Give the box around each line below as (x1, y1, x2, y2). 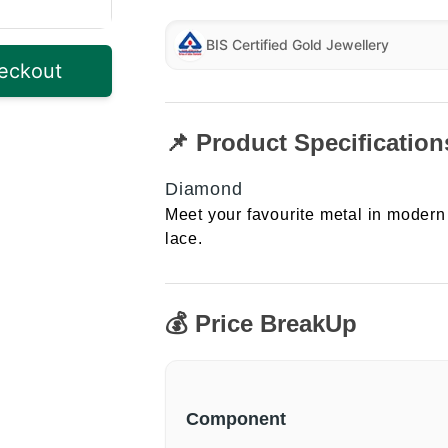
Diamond (164, 179, 244, 199)
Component (185, 409, 286, 429)
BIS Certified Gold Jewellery (205, 36, 389, 53)
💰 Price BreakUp (164, 310, 357, 337)
